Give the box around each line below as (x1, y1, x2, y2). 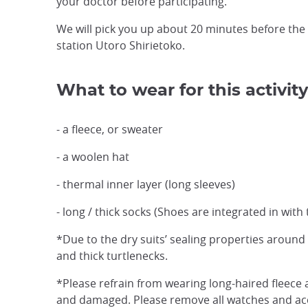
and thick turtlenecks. (56, 248, 168, 264)
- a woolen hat (56, 149, 129, 165)
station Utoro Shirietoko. (56, 38, 185, 54)
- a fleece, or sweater (56, 122, 163, 137)
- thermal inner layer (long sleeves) (56, 177, 235, 192)
